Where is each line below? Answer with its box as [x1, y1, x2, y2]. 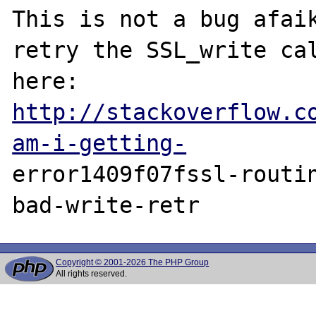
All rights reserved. [56, 269, 128, 279]
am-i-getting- [12, 130, 187, 156]
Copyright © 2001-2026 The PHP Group [56, 257, 209, 267]
